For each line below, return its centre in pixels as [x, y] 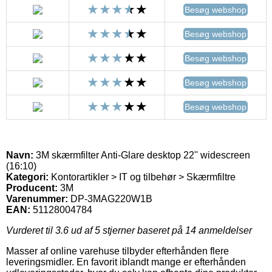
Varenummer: [37, 199]
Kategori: [27, 177]
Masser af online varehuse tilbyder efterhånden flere [117, 251]
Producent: [32, 188]
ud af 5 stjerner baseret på [127, 230]
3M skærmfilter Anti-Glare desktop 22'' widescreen [142, 155]
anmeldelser [224, 230]
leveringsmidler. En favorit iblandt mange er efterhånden [126, 262]
